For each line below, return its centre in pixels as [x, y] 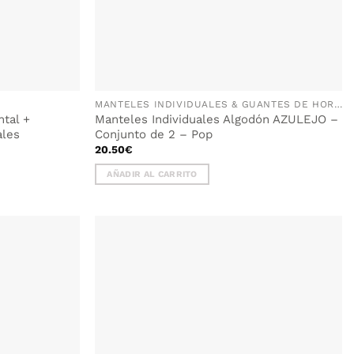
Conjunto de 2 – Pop [154, 135]
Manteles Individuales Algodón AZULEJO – [217, 120]
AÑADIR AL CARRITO [152, 174]
